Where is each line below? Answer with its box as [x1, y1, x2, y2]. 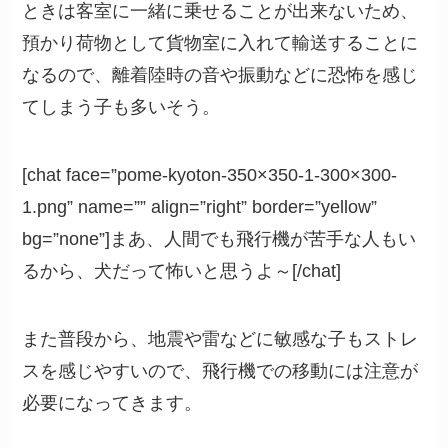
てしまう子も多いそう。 [22, 97, 221, 118]
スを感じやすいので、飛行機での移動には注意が [22, 360, 419, 381]
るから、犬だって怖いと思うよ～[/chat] [22, 261, 342, 282]
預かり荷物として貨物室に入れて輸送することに [22, 33, 419, 54]
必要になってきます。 [22, 392, 203, 413]
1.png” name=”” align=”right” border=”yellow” [22, 197, 378, 218]
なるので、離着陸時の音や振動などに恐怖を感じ [22, 65, 419, 86]
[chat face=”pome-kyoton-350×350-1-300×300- [22, 165, 398, 186]
